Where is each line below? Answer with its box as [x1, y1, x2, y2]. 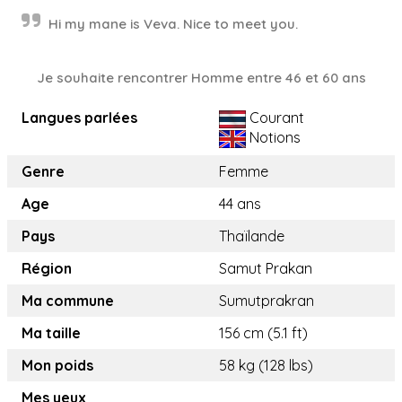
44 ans [219, 195, 261, 213]
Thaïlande [219, 227, 284, 245]
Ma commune [22, 292, 114, 310]
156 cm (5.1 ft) [219, 324, 308, 342]
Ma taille [22, 324, 81, 342]
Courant [246, 109, 304, 127]
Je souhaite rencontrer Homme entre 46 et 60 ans [36, 69, 366, 86]
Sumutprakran [219, 292, 314, 310]
